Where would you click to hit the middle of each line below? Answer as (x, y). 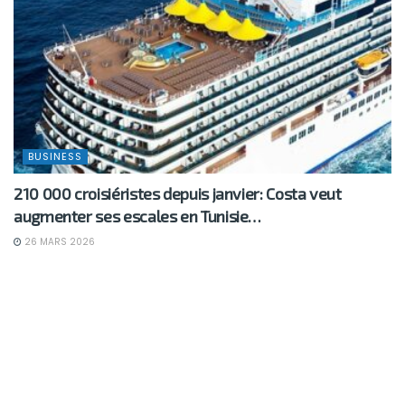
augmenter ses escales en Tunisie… (138, 216)
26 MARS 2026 (58, 241)
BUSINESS (55, 156)
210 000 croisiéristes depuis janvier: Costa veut (178, 193)
